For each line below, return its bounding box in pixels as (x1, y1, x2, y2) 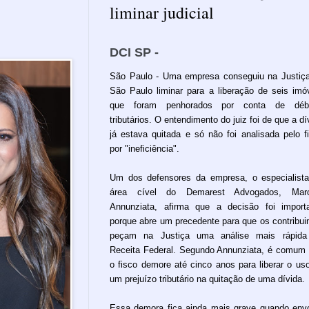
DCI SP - (110, 45, 162, 59)
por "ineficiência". (110, 143, 179, 154)
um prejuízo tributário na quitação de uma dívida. (110, 273, 305, 284)
